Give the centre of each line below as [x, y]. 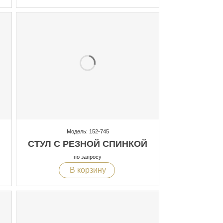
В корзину [87, 170]
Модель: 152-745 [88, 131]
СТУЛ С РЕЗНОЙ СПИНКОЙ [88, 144]
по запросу [88, 157]
